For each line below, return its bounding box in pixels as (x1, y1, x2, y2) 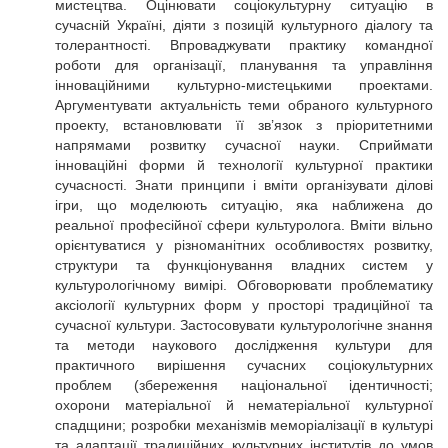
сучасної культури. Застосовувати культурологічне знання (55, 317, 433, 333)
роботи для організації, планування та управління (55, 57, 433, 73)
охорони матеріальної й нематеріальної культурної (55, 397, 433, 413)
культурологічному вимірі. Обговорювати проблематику (55, 277, 433, 293)
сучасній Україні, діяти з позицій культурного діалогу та (55, 17, 433, 33)
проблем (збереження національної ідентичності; (55, 377, 433, 393)
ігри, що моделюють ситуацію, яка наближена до (55, 197, 433, 213)
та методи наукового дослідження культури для (55, 337, 433, 353)
